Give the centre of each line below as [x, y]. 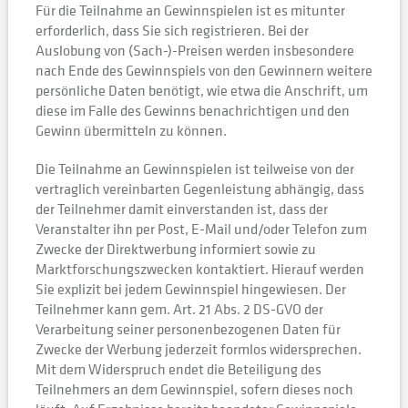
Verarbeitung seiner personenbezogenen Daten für [188, 329]
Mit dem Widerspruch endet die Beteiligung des [178, 369]
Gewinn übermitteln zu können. [131, 130]
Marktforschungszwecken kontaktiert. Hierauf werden [199, 269]
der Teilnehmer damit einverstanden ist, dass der [181, 209]
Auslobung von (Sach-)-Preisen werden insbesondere [194, 50]
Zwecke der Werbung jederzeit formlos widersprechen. [198, 349]
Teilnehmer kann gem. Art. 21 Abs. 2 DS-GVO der [179, 309]
